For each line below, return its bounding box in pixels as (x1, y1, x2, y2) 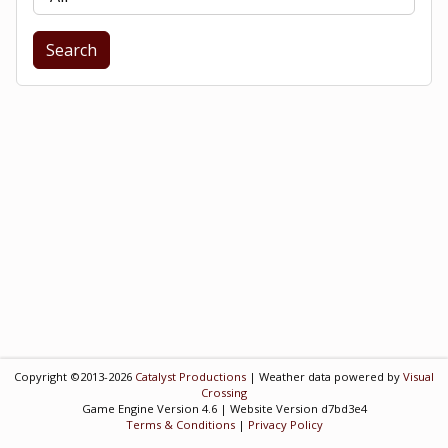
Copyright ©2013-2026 (14, 369, 135, 384)
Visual (403, 369, 434, 384)
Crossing (201, 385, 247, 400)
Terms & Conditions (125, 417, 235, 432)
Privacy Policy (247, 417, 323, 432)
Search (46, 39, 97, 61)
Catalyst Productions (135, 369, 246, 384)
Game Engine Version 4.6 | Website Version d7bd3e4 (81, 401, 367, 416)
